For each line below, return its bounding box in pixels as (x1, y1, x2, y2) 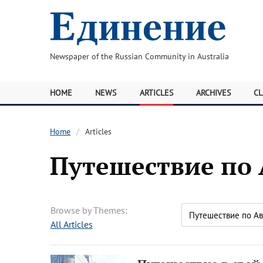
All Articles (50, 218, 93, 230)
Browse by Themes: (50, 204, 127, 216)
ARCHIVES (195, 87, 231, 98)
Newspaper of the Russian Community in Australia (49, 51, 229, 62)
